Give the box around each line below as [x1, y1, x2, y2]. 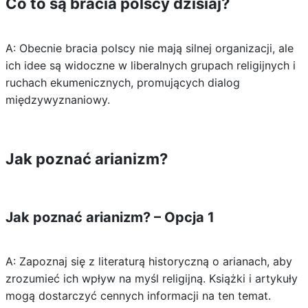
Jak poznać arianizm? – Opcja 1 [5, 209, 214, 225]
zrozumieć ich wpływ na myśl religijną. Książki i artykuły [5, 272, 298, 285]
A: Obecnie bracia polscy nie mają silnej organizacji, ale [5, 41, 294, 55]
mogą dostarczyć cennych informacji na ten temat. [5, 289, 271, 302]
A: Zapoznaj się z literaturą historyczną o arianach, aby [5, 254, 292, 268]
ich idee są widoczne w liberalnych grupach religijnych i [5, 58, 296, 72]
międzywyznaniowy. [5, 93, 110, 107]
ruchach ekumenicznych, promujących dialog [5, 76, 240, 89]
